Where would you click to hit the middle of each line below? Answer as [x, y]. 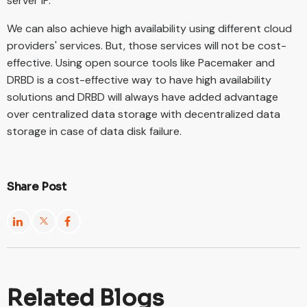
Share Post [37, 186]
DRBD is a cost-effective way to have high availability [139, 79]
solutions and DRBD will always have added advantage [143, 97]
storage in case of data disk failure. [94, 131]
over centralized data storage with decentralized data [144, 114]
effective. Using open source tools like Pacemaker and [141, 62]
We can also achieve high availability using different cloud [149, 28]
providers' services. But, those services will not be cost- [147, 45]
